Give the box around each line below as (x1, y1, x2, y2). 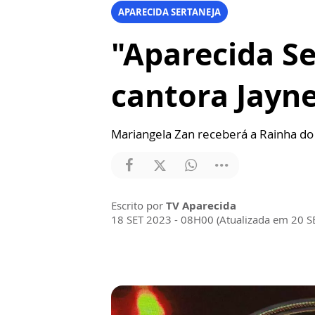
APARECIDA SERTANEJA (118, 6, 221, 18)
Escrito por (111, 198, 166, 212)
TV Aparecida (166, 198, 236, 212)
